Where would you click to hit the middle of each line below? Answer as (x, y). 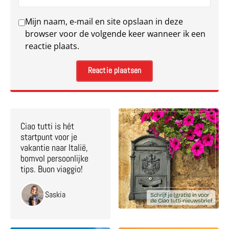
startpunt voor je (49, 136)
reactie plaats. (52, 46)
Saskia (55, 195)
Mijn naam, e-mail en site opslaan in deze (104, 21)
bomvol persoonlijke (54, 158)
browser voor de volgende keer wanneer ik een (115, 33)
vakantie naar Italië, (54, 147)
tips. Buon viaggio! (52, 169)
